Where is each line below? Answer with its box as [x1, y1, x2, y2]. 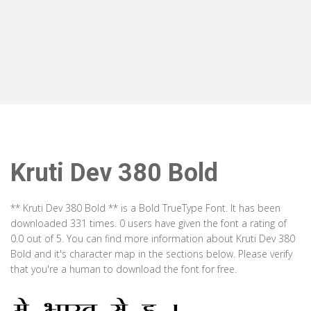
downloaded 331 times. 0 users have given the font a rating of [10, 217, 287, 230]
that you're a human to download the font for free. [10, 262, 237, 276]
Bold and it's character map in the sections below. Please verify [10, 247, 292, 260]
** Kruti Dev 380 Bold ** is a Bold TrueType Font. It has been [10, 201, 280, 215]
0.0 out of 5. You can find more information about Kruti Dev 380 [10, 232, 295, 245]
